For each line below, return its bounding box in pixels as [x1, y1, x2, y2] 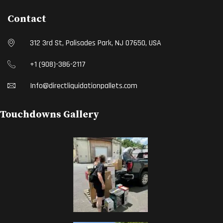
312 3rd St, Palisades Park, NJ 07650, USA [30, 38, 161, 49]
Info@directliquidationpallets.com [30, 81, 137, 92]
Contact [7, 13, 46, 26]
